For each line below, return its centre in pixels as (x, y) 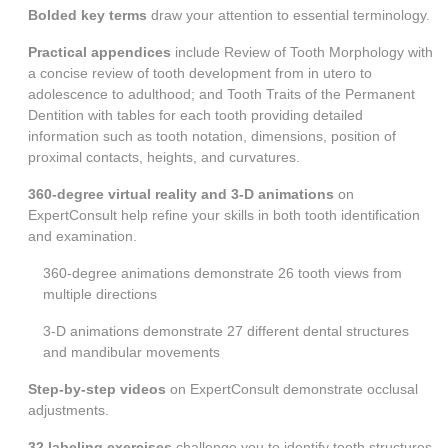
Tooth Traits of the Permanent (321, 94)
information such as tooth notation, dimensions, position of (212, 136)
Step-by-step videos (99, 389)
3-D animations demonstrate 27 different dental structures (226, 331)
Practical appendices (100, 52)
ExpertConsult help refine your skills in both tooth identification (224, 215)
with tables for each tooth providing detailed (224, 115)
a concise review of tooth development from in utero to (200, 73)
